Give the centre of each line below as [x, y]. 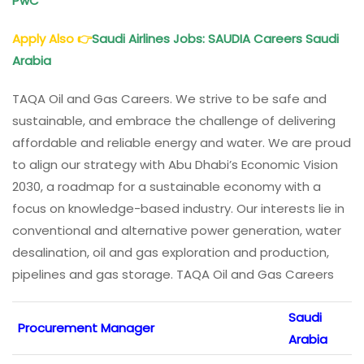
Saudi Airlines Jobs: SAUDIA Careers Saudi [215, 39]
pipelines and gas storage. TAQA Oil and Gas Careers [173, 275]
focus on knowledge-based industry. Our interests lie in [178, 209]
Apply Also [45, 39]
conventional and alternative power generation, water [177, 231]
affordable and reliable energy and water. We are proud [182, 143]
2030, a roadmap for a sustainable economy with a [167, 187]
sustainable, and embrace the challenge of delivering [174, 121]
